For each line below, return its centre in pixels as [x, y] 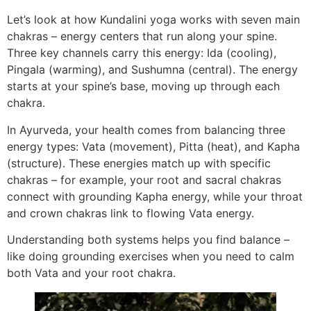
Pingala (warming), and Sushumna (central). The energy [152, 70]
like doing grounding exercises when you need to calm [151, 256]
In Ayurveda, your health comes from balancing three [146, 129]
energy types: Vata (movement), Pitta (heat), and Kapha [153, 146]
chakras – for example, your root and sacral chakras [144, 179]
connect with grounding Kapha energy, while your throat [155, 196]
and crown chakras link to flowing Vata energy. [131, 213]
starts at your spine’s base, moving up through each [143, 86]
